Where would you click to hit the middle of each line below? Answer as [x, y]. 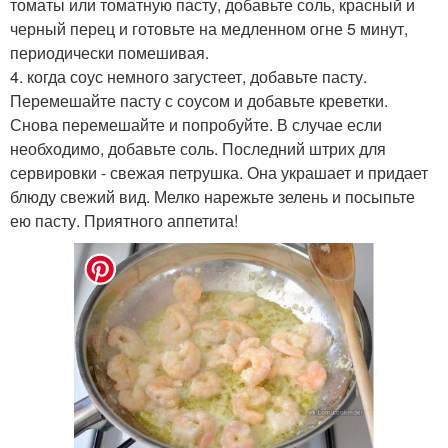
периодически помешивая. [109, 52]
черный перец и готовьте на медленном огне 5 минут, [209, 28]
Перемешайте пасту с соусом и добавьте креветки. [199, 100]
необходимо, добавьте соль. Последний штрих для [198, 148]
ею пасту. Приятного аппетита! [124, 220]
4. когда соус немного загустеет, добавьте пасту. [188, 76]
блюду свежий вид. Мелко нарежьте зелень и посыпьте [212, 196]
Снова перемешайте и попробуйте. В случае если [196, 124]
